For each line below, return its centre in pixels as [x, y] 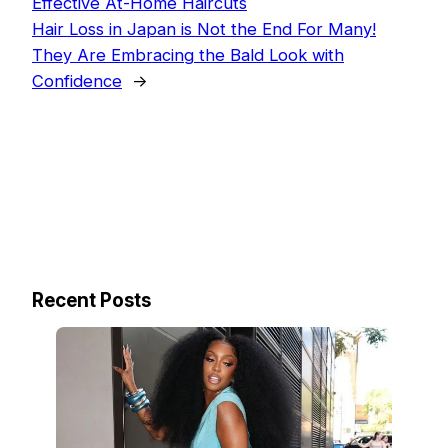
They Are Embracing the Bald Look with [188, 54]
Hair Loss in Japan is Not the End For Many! [204, 28]
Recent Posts [91, 300]
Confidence [77, 80]
